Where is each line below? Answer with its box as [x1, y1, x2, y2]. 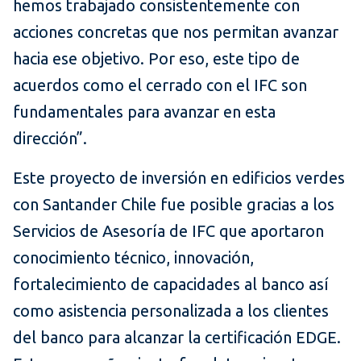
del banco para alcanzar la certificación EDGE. [13, 328, 341, 347]
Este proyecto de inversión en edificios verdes [13, 168, 345, 188]
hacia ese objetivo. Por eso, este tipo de [13, 49, 300, 68]
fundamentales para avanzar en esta [13, 102, 276, 122]
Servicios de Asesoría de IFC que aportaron [13, 222, 324, 241]
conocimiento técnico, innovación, [13, 248, 254, 268]
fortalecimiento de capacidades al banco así [13, 275, 329, 294]
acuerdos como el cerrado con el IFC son [13, 76, 307, 95]
